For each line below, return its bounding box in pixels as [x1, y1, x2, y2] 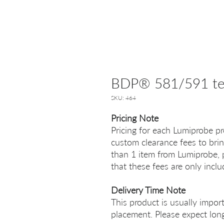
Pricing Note [111, 112, 158, 123]
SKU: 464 [111, 94, 136, 101]
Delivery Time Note [111, 184, 185, 195]
